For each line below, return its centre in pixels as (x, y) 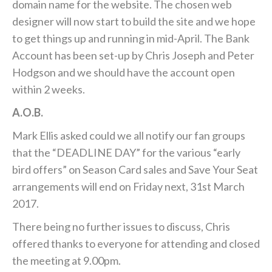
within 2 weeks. (49, 90)
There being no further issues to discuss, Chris (121, 227)
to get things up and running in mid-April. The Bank (131, 39)
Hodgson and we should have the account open (124, 73)
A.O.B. (28, 113)
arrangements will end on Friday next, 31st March (128, 187)
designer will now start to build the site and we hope (134, 22)
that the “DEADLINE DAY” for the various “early (126, 153)
